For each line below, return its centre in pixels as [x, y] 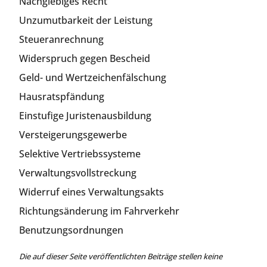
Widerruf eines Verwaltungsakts [91, 192]
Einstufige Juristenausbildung [85, 115]
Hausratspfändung [62, 96]
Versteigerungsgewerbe [73, 134]
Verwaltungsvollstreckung [78, 173]
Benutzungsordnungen [71, 230]
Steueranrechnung [61, 39]
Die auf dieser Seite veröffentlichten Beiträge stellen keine [121, 256]
